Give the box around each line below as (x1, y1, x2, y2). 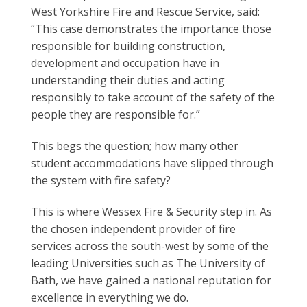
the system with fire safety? (30, 172, 171, 188)
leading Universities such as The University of (30, 255, 265, 271)
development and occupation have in (30, 56, 219, 71)
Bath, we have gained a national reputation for (30, 272, 271, 288)
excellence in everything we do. (30, 289, 188, 305)
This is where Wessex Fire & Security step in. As (30, 204, 272, 219)
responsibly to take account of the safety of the (30, 90, 275, 106)
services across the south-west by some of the (30, 238, 269, 254)
